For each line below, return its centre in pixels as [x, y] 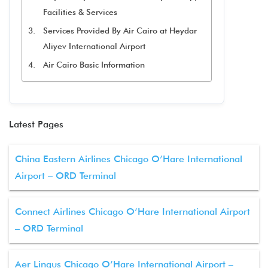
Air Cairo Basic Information [94, 65]
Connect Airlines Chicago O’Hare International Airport [133, 211]
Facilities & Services [80, 12]
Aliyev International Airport [94, 46]
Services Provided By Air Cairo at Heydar [120, 31]
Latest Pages [36, 124]
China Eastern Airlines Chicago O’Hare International [129, 159]
